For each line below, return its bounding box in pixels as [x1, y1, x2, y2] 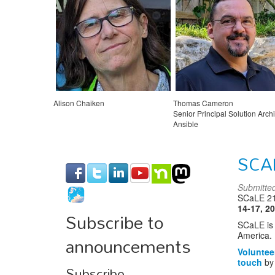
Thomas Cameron [172, 97, 233, 108]
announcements [66, 228, 191, 264]
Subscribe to [66, 204, 163, 240]
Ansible [172, 118, 198, 129]
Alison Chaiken [53, 97, 104, 108]
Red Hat [172, 128, 201, 139]
